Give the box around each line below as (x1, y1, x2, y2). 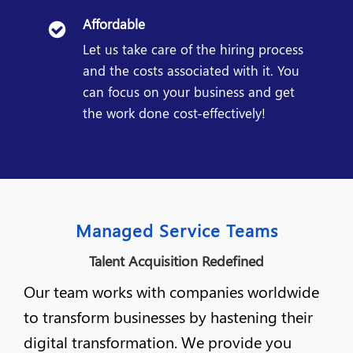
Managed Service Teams (75, 218, 278, 243)
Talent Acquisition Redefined (89, 251, 264, 271)
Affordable (83, 15, 145, 33)
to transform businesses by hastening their (24, 306, 313, 328)
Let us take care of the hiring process (83, 40, 303, 58)
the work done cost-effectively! (83, 104, 266, 122)
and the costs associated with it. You (83, 61, 299, 80)
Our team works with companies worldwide (24, 281, 319, 303)
